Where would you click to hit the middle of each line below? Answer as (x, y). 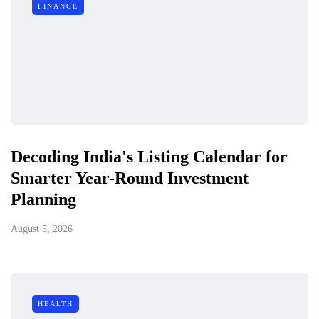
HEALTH (56, 303)
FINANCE (58, 6)
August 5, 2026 (42, 229)
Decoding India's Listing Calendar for (149, 156)
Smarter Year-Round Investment (130, 178)
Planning (43, 199)
